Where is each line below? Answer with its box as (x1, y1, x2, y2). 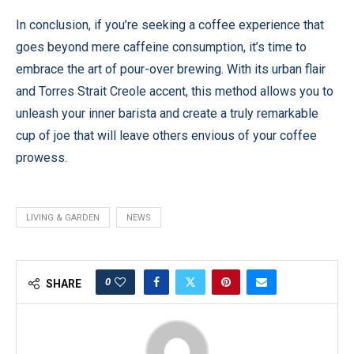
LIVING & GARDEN (26, 213, 100, 223)
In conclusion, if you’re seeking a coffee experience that (16, 17, 324, 32)
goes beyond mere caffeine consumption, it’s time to (16, 40, 307, 55)
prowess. (16, 150, 67, 165)
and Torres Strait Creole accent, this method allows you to (16, 84, 333, 99)
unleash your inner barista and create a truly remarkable (16, 106, 318, 121)
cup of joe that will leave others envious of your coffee (16, 128, 317, 143)
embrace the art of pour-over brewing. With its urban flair (16, 62, 326, 77)
